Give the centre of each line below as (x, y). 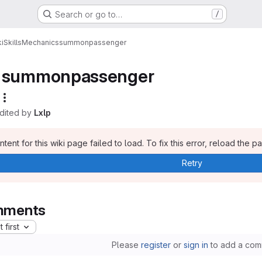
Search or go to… (88, 14)
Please (126, 244)
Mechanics (40, 42)
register (156, 244)
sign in (196, 244)
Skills (13, 42)
